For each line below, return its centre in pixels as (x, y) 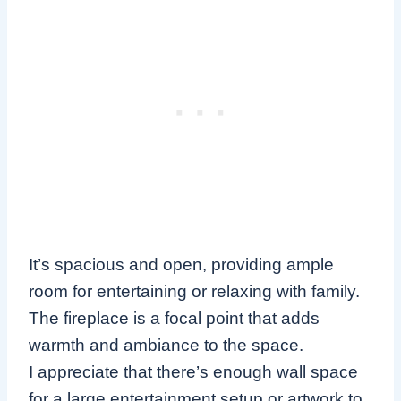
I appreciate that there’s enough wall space (193, 371)
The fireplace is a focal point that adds (174, 318)
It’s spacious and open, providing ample (181, 264)
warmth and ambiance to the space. (166, 345)
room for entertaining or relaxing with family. (194, 291)
